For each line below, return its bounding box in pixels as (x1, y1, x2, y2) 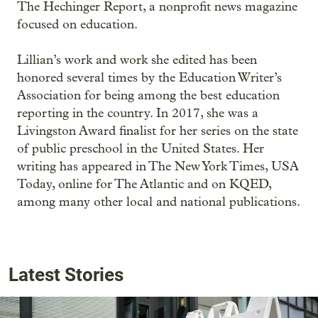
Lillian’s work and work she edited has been (17, 52, 257, 67)
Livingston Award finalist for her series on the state (17, 123, 298, 138)
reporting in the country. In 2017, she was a (17, 105, 258, 121)
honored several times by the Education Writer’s (17, 70, 282, 85)
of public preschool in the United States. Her (17, 141, 264, 156)
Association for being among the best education (17, 87, 280, 103)
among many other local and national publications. (17, 194, 300, 209)
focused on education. (17, 16, 138, 32)
